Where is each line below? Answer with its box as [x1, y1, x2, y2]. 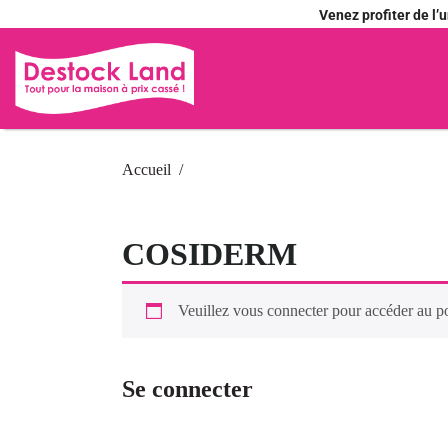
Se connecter [122, 375, 253, 402]
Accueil [122, 160, 171, 178]
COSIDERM [122, 235, 297, 272]
